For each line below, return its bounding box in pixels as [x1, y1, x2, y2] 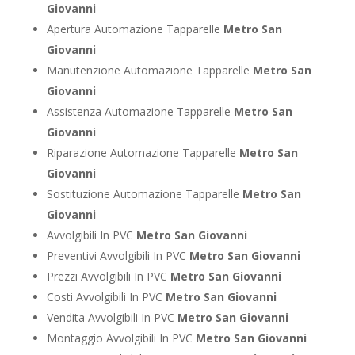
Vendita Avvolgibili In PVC [46, 309, 177, 325]
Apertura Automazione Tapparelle [46, 21, 223, 36]
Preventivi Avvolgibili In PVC [46, 247, 189, 263]
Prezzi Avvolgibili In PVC [46, 268, 170, 284]
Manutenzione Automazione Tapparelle [46, 62, 253, 78]
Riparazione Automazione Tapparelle [46, 144, 239, 160]
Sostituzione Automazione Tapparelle [46, 185, 242, 201]
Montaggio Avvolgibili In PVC [46, 330, 196, 345]
